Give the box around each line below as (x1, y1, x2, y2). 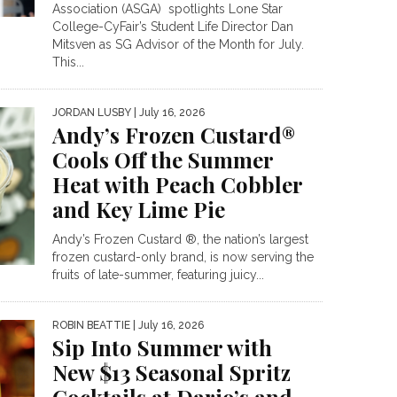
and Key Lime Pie (52, 195, 225, 223)
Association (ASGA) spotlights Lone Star (52, 2, 283, 16)
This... (52, 55, 84, 69)
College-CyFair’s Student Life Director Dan (52, 19, 293, 34)
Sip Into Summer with (52, 333, 272, 362)
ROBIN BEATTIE (52, 319, 130, 331)
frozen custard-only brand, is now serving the (52, 250, 314, 264)
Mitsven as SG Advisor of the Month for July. (52, 37, 304, 51)
